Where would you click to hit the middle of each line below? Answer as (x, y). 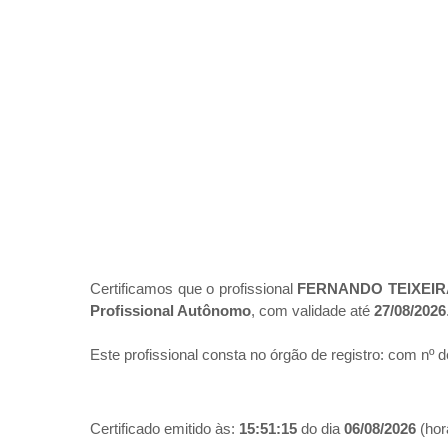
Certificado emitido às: (164, 429)
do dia (320, 429)
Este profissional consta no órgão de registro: (239, 355)
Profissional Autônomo (170, 311)
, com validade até (312, 311)
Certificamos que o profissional (194, 289)
